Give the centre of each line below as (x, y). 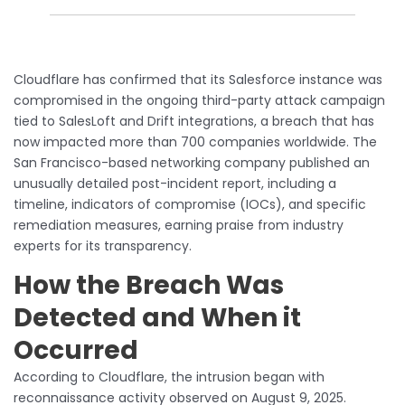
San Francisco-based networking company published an (192, 162)
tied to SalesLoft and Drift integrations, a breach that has (194, 121)
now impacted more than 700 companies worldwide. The (195, 141)
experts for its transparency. (103, 245)
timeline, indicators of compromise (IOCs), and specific (190, 204)
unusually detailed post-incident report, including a (175, 183)
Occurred (76, 350)
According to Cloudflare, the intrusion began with (169, 377)
